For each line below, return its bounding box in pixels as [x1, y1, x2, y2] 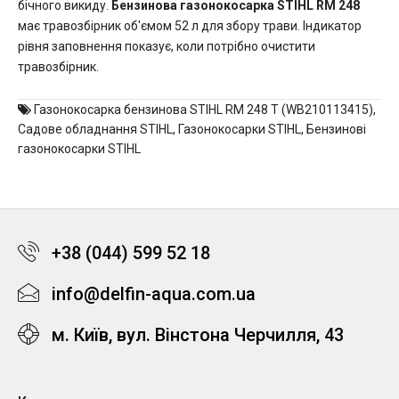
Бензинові [306, 122, 366, 136]
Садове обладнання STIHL [18, 122, 173, 136]
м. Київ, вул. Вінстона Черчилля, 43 [52, 324, 344, 346]
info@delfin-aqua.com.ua [52, 283, 256, 305]
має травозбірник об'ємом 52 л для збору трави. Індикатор [18, 19, 362, 33]
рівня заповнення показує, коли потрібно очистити [18, 39, 315, 53]
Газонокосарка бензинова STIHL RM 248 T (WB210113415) [34, 102, 373, 117]
